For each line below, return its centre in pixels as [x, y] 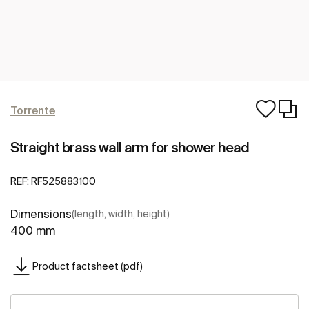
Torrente [33, 110]
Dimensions [41, 214]
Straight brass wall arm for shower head [130, 147]
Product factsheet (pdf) [88, 266]
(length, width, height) [121, 214]
